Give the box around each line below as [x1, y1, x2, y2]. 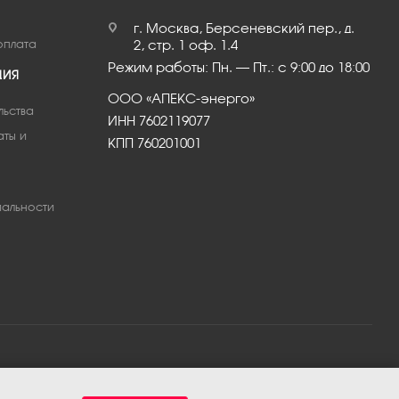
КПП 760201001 [107, 135, 201, 151]
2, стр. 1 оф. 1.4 [133, 37, 238, 53]
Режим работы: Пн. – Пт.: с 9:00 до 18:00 [107, 60, 370, 75]
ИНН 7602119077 [107, 113, 210, 128]
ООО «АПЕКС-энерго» [107, 91, 255, 106]
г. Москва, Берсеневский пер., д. [133, 20, 354, 36]
